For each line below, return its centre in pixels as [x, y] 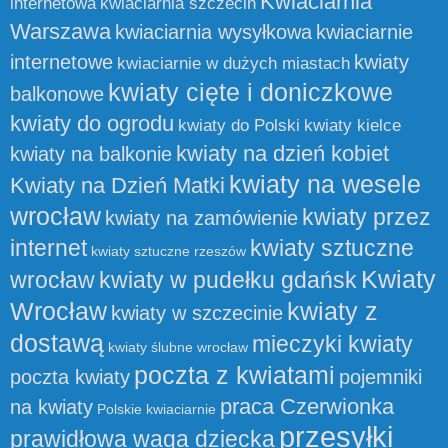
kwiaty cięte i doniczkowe [250, 92]
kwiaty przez [366, 217]
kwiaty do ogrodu [92, 124]
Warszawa [60, 32]
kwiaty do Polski [239, 125]
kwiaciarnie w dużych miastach [233, 63]
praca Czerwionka [307, 407]
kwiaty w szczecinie [197, 313]
